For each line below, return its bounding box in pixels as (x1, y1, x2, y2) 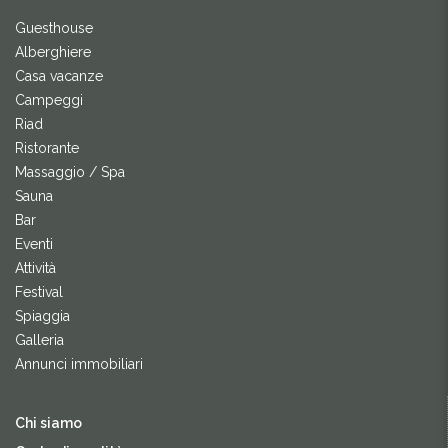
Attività (15, 260, 56, 277)
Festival (15, 284, 63, 301)
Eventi (15, 236, 53, 253)
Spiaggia (15, 308, 70, 325)
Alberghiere (15, 44, 91, 61)
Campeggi (15, 92, 83, 109)
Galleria (15, 332, 64, 349)
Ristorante (15, 140, 79, 157)
